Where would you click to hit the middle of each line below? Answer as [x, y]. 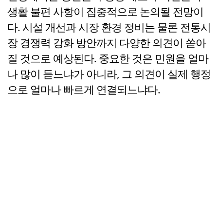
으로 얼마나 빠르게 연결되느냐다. [84, 90]
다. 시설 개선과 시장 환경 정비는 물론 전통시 [109, 27]
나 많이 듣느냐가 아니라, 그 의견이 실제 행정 [109, 74]
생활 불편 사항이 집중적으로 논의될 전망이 [105, 12]
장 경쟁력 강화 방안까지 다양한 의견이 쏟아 [107, 43]
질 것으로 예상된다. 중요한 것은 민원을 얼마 [108, 58]
